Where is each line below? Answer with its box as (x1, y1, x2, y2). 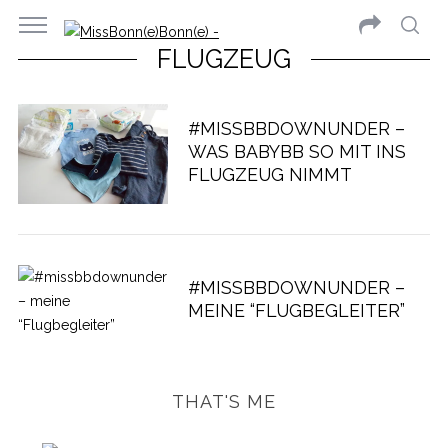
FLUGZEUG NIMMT (187, 164, 352, 185)
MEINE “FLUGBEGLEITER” (187, 299, 405, 321)
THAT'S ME (172, 391, 276, 412)
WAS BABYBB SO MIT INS (187, 141, 406, 162)
